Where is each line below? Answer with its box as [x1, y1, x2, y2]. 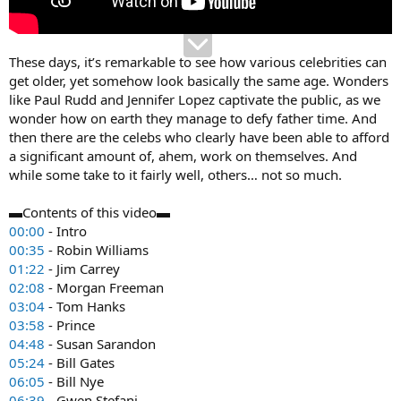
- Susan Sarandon [45, 335, 156, 353]
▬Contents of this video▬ [9, 203, 170, 221]
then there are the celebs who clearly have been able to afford [9, 128, 389, 146]
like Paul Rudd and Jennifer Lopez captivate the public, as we [9, 90, 380, 108]
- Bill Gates [45, 354, 115, 371]
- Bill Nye [45, 372, 104, 390]
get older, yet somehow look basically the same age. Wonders [9, 72, 388, 90]
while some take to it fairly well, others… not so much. [9, 166, 342, 183]
